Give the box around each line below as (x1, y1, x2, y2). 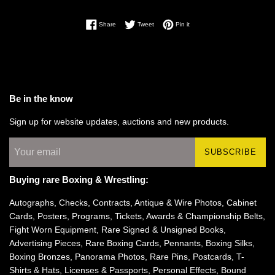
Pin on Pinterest (188, 19, 234, 26)
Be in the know (9, 93, 73, 104)
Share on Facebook (115, 19, 172, 26)
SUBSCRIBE (204, 147, 257, 157)
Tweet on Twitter (153, 19, 199, 26)
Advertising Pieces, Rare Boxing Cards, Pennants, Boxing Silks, (9, 238, 255, 248)
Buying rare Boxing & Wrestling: (9, 174, 149, 185)
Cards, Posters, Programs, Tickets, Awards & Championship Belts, (9, 211, 265, 221)
